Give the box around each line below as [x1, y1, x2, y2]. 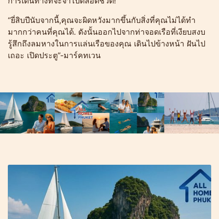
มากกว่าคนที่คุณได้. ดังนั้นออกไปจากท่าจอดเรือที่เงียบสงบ [8, 26, 205, 37]
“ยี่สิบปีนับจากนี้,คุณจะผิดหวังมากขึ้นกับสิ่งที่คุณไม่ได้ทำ [8, 15, 196, 25]
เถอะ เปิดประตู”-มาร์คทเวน [8, 50, 101, 60]
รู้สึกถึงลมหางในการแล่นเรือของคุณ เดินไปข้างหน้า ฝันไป [8, 38, 205, 48]
